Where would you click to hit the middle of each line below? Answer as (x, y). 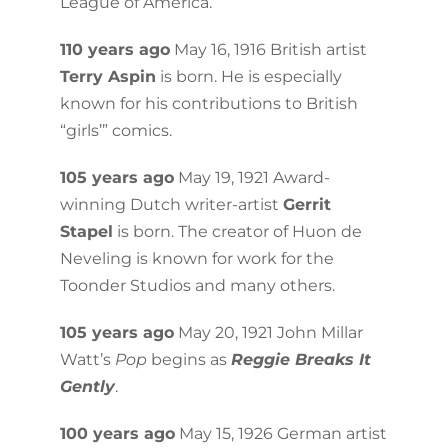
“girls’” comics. (115, 130)
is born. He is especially (248, 76)
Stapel (86, 231)
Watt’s (87, 359)
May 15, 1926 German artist (280, 433)
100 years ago (117, 433)
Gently (87, 386)
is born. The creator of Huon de (237, 231)
